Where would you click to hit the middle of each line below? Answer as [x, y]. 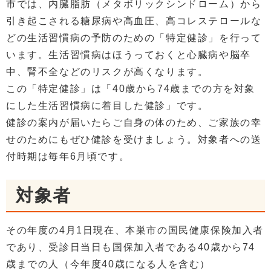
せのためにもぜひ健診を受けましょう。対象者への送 [134, 140]
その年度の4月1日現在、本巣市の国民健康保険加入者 [135, 230]
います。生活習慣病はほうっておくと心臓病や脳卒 [129, 55]
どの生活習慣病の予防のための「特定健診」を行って [134, 38]
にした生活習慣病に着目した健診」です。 [107, 106]
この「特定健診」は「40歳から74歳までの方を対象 [131, 89]
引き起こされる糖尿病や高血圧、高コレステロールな [134, 21]
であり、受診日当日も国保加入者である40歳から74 [131, 247]
